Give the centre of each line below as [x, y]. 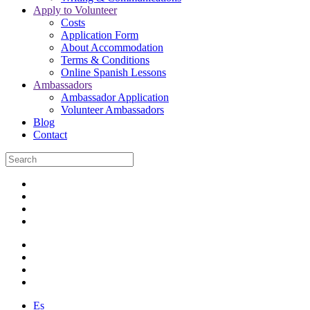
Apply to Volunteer [75, 10]
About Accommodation [112, 47]
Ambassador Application [115, 97]
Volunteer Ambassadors [112, 110]
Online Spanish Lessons [113, 72]
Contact [50, 135]
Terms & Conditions [105, 60]
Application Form [100, 35]
